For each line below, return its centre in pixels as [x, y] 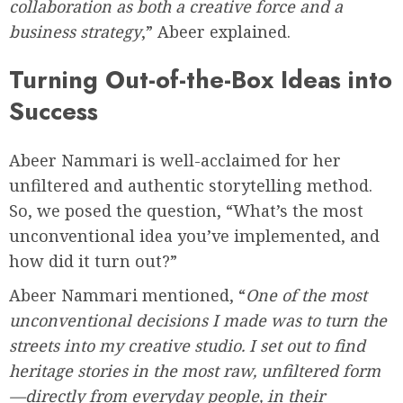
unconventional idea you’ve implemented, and [194, 235]
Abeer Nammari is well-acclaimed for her [175, 160]
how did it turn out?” [93, 260]
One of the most [306, 295]
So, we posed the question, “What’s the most [186, 210]
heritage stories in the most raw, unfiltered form [195, 370]
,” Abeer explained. [216, 32]
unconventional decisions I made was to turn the [198, 320]
